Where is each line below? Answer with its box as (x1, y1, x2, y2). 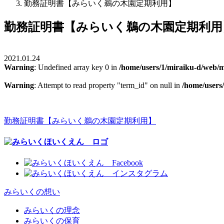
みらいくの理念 (24, 206, 80, 215)
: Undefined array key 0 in (34, 62, 119, 71)
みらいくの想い (4, 187, 60, 196)
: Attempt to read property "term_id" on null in (34, 80, 182, 89)
